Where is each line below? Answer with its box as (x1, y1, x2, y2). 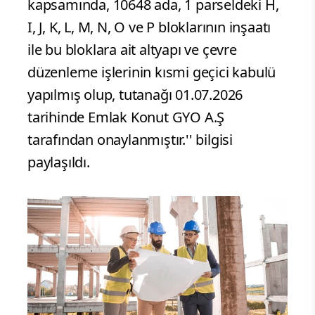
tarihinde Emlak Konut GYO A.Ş (27, 107, 225, 127)
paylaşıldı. (27, 152, 90, 172)
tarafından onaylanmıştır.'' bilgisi (27, 129, 233, 149)
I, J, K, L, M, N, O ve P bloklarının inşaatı (27, 17, 271, 37)
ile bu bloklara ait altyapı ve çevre (27, 39, 237, 59)
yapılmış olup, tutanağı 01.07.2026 (27, 84, 243, 104)
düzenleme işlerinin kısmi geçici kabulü (27, 62, 276, 82)
